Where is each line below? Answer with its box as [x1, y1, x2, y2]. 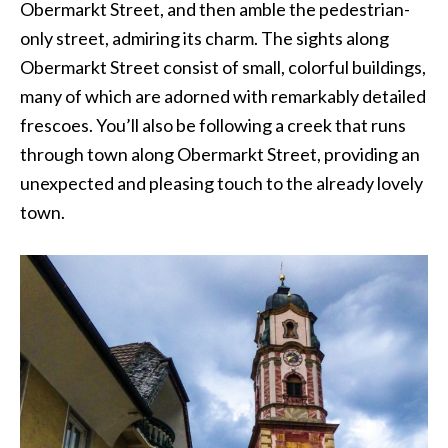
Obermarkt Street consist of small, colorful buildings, [20, 56, 426, 79]
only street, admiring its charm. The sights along [20, 27, 389, 50]
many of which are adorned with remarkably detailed [20, 85, 426, 108]
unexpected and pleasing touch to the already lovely [20, 172, 423, 195]
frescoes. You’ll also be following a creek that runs [20, 114, 406, 137]
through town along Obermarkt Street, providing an [20, 143, 420, 166]
